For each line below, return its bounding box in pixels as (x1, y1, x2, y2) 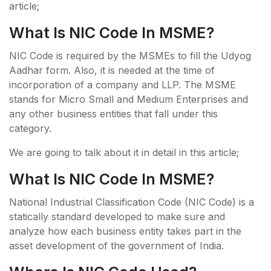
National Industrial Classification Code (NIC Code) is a (9, 196, 254, 209)
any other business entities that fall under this (9, 108, 218, 120)
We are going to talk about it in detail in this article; (9, 146, 239, 159)
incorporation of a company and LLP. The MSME (9, 79, 236, 91)
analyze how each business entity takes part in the (9, 225, 241, 238)
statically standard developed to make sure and (9, 211, 225, 223)
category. (9, 122, 51, 135)
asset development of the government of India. (9, 240, 224, 252)
